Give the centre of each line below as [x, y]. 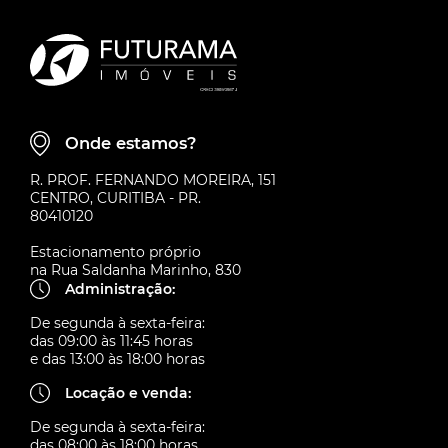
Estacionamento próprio [115, 251]
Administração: [120, 288]
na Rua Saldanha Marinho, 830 [135, 269]
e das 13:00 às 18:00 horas [117, 358]
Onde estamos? [131, 143]
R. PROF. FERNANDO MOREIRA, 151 [153, 179]
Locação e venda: [128, 392]
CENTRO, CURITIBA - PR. [115, 197]
